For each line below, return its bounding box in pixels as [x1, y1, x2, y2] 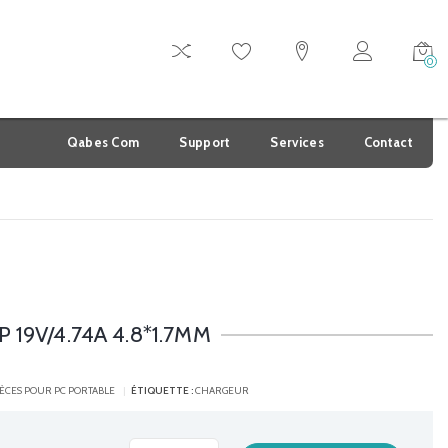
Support [179, 134, 231, 150]
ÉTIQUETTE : [131, 384, 195, 397]
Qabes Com [66, 134, 140, 150]
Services [270, 134, 324, 150]
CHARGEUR [195, 384, 249, 397]
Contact [363, 134, 413, 150]
